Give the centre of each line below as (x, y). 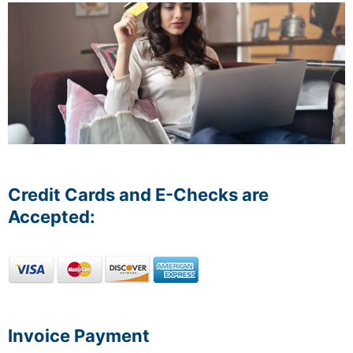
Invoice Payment (79, 336)
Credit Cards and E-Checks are (138, 195)
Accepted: (52, 217)
